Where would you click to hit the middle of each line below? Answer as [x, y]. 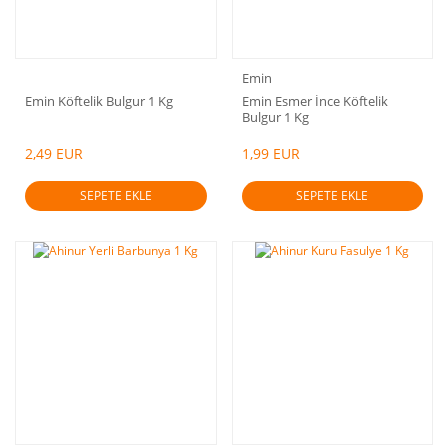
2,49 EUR [54, 153]
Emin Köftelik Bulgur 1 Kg [99, 101]
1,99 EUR [270, 153]
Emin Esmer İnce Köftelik [314, 101]
